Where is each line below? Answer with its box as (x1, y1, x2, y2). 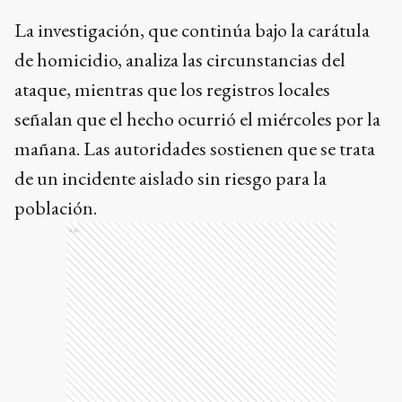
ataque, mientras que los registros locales (14, 75, 330, 102)
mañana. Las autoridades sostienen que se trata (14, 135, 375, 162)
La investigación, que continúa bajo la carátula (14, 16, 370, 43)
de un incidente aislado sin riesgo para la (14, 164, 327, 191)
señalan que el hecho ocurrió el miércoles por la (14, 105, 380, 132)
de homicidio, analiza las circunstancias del (14, 46, 345, 73)
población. (14, 194, 97, 221)
